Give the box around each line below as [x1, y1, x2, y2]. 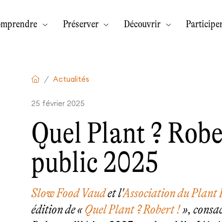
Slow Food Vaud [31, 186, 106, 201]
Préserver [62, 17, 101, 30]
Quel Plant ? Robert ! [84, 202, 180, 217]
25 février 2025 [31, 100, 85, 108]
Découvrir [123, 17, 163, 30]
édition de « [31, 202, 85, 217]
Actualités [53, 76, 89, 83]
